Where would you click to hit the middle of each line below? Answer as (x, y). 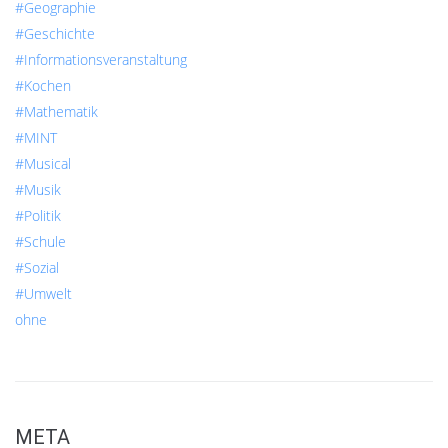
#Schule (40, 242)
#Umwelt (43, 294)
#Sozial (37, 268)
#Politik (38, 216)
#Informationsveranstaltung (101, 60)
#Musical (43, 164)
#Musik (38, 190)
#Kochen (43, 86)
